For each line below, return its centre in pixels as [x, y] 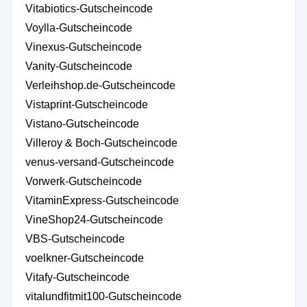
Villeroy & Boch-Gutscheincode [101, 143]
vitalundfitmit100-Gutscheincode [103, 296]
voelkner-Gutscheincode [85, 258]
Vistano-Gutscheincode [82, 124]
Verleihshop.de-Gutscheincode [100, 85]
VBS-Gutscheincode [75, 239]
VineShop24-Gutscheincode [94, 220]
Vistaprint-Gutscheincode [87, 105]
